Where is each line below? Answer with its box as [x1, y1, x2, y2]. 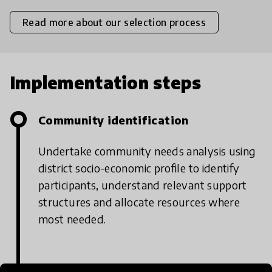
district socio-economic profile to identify [38, 161, 240, 175]
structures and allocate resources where [38, 195, 240, 209]
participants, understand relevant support [38, 178, 247, 192]
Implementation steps [10, 72, 202, 93]
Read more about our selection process [22, 16, 206, 29]
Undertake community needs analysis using [38, 144, 256, 158]
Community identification [38, 113, 189, 127]
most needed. [38, 212, 106, 226]
